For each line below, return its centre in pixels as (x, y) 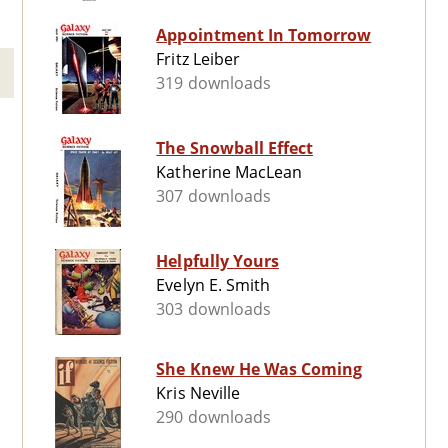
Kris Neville (198, 393)
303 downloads (213, 309)
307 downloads (213, 196)
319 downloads (213, 83)
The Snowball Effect (235, 148)
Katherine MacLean (229, 172)
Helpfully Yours (217, 261)
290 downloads (213, 417)
